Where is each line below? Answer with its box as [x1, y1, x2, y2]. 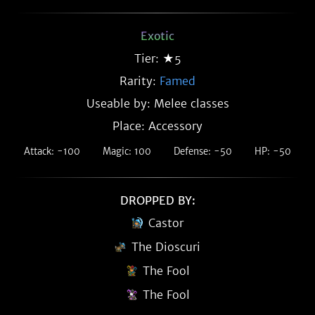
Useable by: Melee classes [86, 96, 229, 110]
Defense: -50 [174, 146, 232, 157]
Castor [148, 216, 184, 230]
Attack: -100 [24, 146, 80, 157]
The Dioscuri [131, 240, 200, 254]
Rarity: [120, 74, 160, 88]
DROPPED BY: [120, 193, 195, 207]
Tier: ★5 [134, 51, 181, 65]
